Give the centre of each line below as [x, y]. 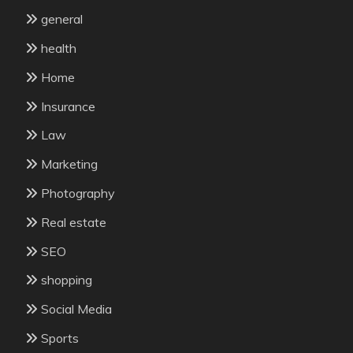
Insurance [68, 106]
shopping [67, 280]
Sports [60, 338]
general [62, 19]
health [59, 48]
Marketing [69, 164]
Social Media [76, 309]
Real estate [74, 222]
